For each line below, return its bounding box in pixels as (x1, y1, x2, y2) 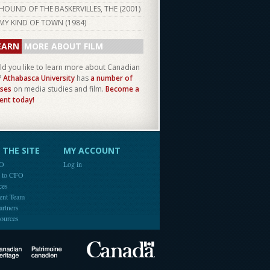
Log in (63, 159, 82, 169)
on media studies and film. (11, 84, 105, 94)
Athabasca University (3, 73, 75, 83)
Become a (105, 84, 139, 94)
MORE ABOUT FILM (24, 40, 103, 52)
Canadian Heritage (62, 246, 146, 260)
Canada (155, 241, 189, 254)
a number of (90, 73, 133, 83)
